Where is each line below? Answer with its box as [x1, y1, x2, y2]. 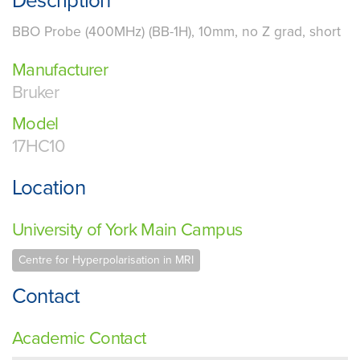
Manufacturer [12, 59, 108, 81]
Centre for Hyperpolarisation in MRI [18, 253, 194, 268]
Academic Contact [12, 327, 146, 349]
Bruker [12, 82, 59, 104]
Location [12, 175, 85, 201]
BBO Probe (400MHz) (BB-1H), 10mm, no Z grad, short [12, 23, 341, 41]
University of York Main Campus [12, 219, 243, 240]
